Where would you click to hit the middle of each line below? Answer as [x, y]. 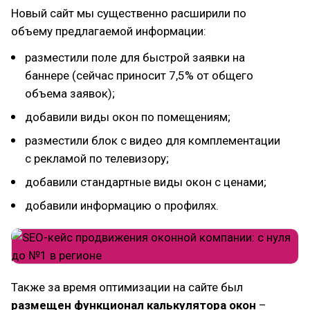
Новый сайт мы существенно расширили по [129, 13]
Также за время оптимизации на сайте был [127, 287]
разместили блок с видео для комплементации [153, 140]
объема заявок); [70, 93]
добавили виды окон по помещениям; [128, 117]
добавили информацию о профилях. [122, 206]
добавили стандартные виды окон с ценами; [146, 182]
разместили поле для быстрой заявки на [135, 57]
